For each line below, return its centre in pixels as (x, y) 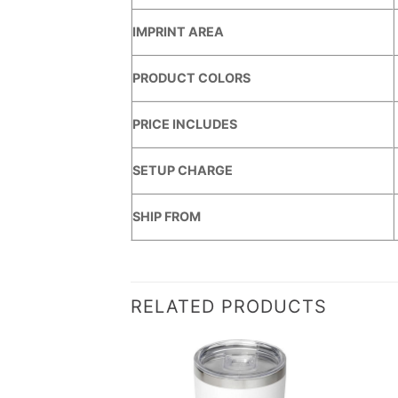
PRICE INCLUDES (185, 124)
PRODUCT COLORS (191, 78)
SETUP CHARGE (183, 171)
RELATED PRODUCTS (229, 307)
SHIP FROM (167, 217)
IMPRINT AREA (178, 32)
